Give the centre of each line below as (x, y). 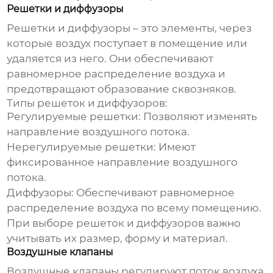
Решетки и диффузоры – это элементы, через (129, 28)
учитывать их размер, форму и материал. (118, 239)
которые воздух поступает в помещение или (127, 44)
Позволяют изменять (199, 117)
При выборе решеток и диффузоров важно (124, 223)
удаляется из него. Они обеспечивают (110, 59)
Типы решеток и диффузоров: (87, 103)
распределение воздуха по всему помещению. (134, 208)
